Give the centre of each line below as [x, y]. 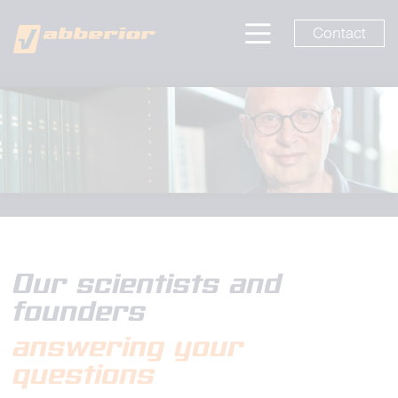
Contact [339, 33]
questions [84, 374]
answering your [129, 347]
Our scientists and [148, 284]
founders [80, 311]
